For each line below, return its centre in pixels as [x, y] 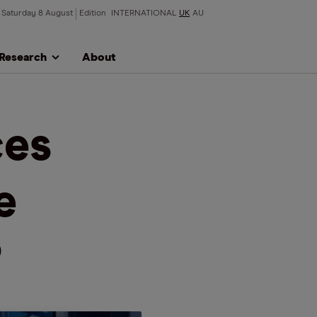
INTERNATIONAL [144, 13]
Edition [94, 13]
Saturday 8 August [37, 13]
